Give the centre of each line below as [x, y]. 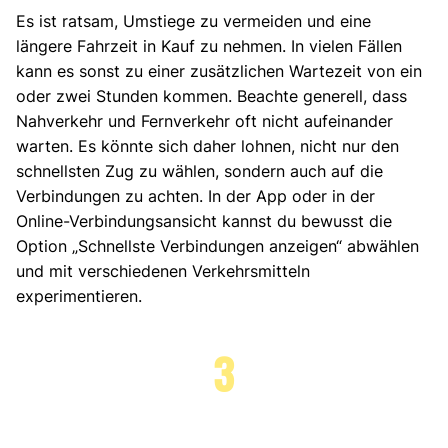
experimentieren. [79, 295]
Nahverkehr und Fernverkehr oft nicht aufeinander [204, 120]
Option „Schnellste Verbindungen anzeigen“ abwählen [217, 245]
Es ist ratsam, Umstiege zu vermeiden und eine [193, 20]
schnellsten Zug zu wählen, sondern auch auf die [199, 170]
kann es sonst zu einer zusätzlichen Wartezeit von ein [219, 70]
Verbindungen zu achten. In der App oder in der [195, 195]
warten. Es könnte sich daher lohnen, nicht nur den [207, 145]
